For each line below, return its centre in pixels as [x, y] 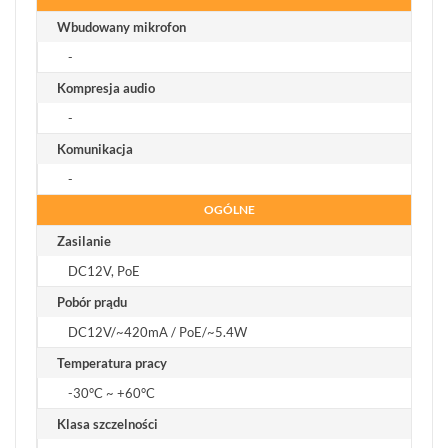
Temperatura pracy [112, 363]
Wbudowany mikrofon [121, 27]
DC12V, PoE [104, 271]
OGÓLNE [229, 210]
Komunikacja [95, 149]
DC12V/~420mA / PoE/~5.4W [157, 332]
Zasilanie [84, 241]
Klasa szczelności [107, 424]
